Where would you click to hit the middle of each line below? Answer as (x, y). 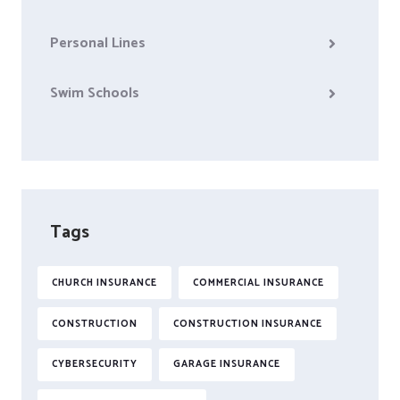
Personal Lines (98, 43)
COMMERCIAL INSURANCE (258, 283)
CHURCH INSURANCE (104, 283)
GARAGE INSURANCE (226, 365)
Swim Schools (95, 93)
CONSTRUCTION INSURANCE (247, 324)
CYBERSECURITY (94, 365)
